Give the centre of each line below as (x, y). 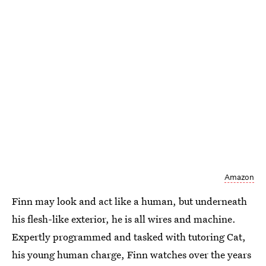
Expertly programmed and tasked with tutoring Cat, (129, 236)
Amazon (239, 177)
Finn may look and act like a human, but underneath (129, 201)
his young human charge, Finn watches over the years (132, 254)
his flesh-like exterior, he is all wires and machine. (124, 218)
